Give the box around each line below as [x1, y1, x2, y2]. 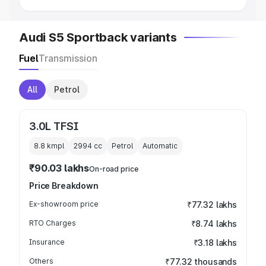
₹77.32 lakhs [186, 199, 237, 210]
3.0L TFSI [29, 120, 78, 132]
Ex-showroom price [29, 199, 99, 208]
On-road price [89, 164, 138, 173]
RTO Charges [29, 218, 76, 227]
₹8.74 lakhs [191, 218, 237, 229]
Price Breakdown [29, 180, 99, 191]
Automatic [142, 141, 178, 150]
